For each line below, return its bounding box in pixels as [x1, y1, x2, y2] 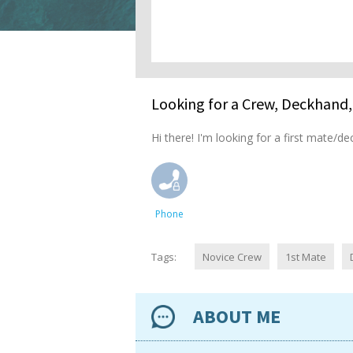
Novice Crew [203, 249, 262, 264]
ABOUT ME [193, 304, 281, 329]
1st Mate [285, 249, 326, 264]
